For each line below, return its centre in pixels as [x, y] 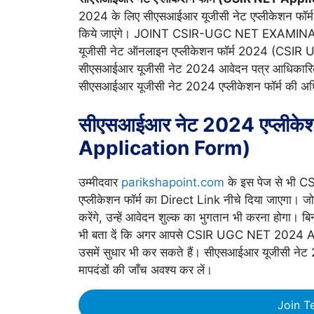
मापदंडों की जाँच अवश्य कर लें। [145, 269]
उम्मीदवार [100, 182]
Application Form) [164, 148]
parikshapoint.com [173, 182]
